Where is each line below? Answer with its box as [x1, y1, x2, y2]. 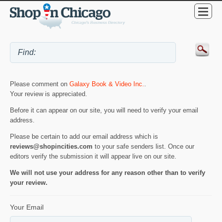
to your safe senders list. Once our [93, 143, 194, 151]
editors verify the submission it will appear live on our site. [10, 153, 176, 161]
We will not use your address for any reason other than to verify [10, 169, 205, 177]
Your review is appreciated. [10, 90, 87, 98]
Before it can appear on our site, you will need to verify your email [10, 107, 198, 114]
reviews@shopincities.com [10, 143, 93, 151]
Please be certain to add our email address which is [10, 133, 158, 141]
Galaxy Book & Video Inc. [69, 80, 144, 88]
